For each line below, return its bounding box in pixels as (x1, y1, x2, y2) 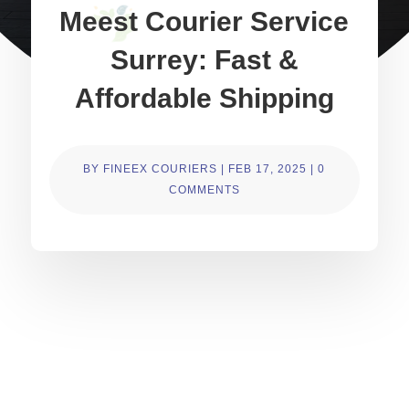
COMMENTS (168, 183, 240, 196)
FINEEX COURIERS (103, 162, 218, 175)
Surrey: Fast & (110, 44, 299, 75)
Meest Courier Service (59, 5, 350, 37)
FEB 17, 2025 (228, 162, 308, 175)
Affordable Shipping (74, 82, 334, 113)
